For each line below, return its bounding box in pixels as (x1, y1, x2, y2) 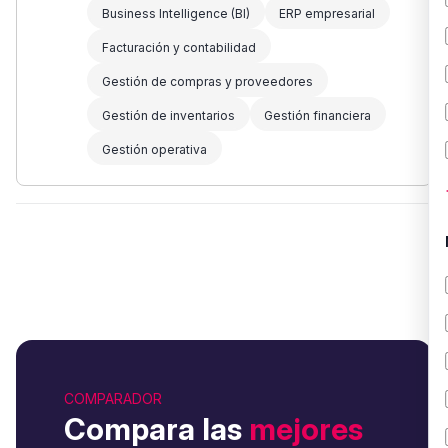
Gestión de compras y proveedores (101, 74, 313, 90)
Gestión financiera (264, 108, 372, 124)
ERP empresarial (279, 6, 376, 22)
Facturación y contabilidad (101, 40, 256, 56)
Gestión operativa (101, 142, 207, 158)
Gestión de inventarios (101, 108, 235, 124)
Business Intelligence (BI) (101, 6, 250, 22)
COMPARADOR (64, 390, 162, 408)
